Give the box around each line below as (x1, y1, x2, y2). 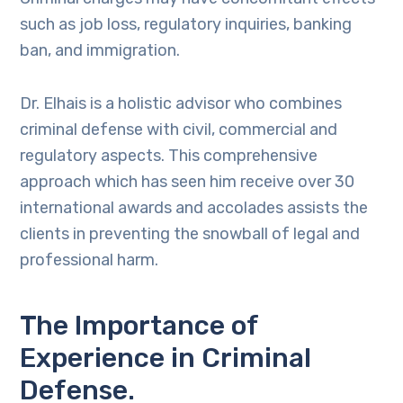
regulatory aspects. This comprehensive (20, 146, 318, 166)
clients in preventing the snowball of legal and (20, 224, 361, 244)
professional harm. (20, 250, 159, 270)
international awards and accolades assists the (20, 198, 369, 218)
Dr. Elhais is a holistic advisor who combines (20, 94, 343, 113)
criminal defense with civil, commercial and (20, 120, 338, 139)
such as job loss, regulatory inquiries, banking (20, 14, 353, 34)
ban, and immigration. (20, 40, 181, 60)
